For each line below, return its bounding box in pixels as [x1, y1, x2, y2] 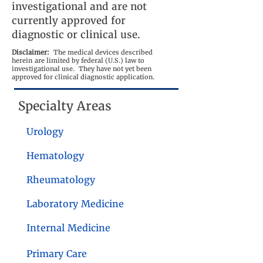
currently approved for [12, 14, 126, 27]
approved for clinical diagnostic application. [12, 73, 154, 81]
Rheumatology [26, 174, 95, 186]
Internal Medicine [26, 222, 110, 234]
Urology [26, 126, 63, 137]
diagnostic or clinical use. [12, 28, 140, 41]
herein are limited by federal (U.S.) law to [12, 56, 144, 65]
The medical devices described [53, 48, 153, 56]
